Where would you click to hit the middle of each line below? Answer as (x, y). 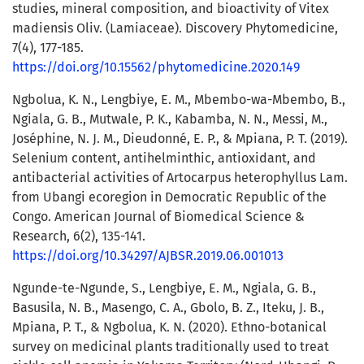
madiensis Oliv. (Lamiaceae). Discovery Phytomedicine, (175, 28)
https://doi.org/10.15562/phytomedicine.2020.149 (156, 67)
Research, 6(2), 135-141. (79, 236)
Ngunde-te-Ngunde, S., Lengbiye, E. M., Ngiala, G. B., (164, 288)
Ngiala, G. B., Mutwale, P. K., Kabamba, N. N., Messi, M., (170, 119)
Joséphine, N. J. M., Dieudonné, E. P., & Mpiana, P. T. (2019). (180, 139)
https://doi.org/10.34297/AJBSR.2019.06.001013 (148, 256)
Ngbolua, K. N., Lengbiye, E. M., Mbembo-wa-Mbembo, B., (179, 100)
